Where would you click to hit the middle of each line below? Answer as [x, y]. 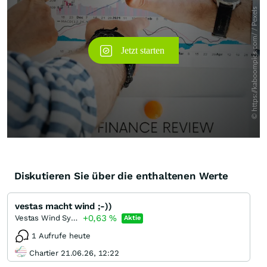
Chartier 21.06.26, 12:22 [74, 253]
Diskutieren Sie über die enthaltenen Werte [121, 176]
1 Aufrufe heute [61, 236]
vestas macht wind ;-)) [63, 207]
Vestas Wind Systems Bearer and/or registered [74, 218]
